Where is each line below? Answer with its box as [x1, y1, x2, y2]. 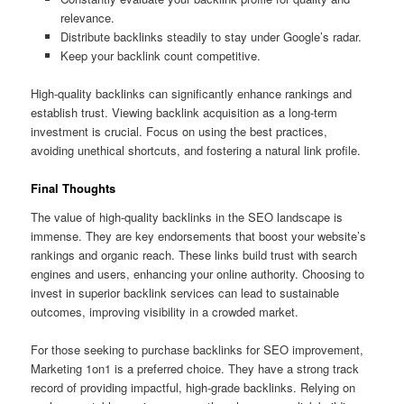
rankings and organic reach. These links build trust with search [31, 245, 358, 263]
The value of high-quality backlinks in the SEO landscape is [31, 207, 344, 225]
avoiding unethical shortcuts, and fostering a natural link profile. [31, 142, 362, 160]
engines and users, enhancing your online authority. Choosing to [31, 264, 365, 282]
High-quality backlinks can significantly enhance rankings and [31, 85, 353, 103]
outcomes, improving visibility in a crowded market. [31, 302, 299, 320]
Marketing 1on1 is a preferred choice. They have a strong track [31, 359, 360, 377]
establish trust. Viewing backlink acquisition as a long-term [31, 104, 338, 122]
